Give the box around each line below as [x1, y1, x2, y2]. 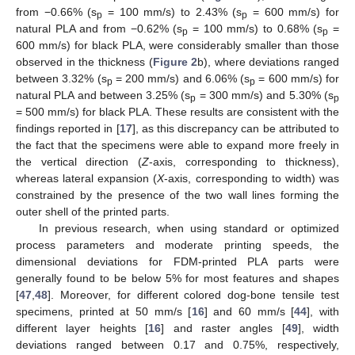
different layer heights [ [16, 321, 149, 334]
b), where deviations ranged [197, 55, 339, 68]
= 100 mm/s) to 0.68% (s [188, 21, 323, 35]
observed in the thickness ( [16, 55, 153, 68]
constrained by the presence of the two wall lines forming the [16, 188, 339, 201]
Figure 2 [152, 55, 198, 68]
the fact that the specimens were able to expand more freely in [16, 138, 339, 151]
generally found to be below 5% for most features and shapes [16, 271, 339, 284]
